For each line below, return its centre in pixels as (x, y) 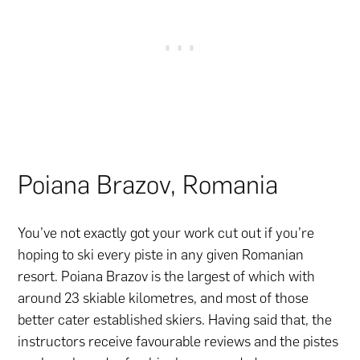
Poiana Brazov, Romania (148, 184)
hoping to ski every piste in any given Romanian (161, 254)
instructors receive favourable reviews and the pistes (178, 341)
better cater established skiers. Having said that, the (175, 319)
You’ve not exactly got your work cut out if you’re (166, 233)
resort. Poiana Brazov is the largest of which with (167, 276)
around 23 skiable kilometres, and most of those (164, 298)
